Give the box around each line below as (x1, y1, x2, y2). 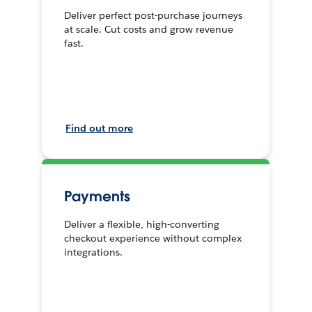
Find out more (65, 121, 134, 134)
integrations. (64, 245, 123, 258)
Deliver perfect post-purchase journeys (64, 8, 243, 22)
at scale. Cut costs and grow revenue (64, 22, 234, 36)
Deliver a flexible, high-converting (64, 217, 220, 231)
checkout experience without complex (64, 231, 242, 244)
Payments (64, 187, 130, 205)
